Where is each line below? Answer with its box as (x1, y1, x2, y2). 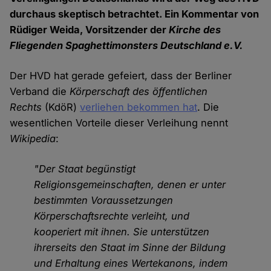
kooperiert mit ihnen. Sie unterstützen (34, 226, 210, 238)
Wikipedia (10, 132, 56, 145)
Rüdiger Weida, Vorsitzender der (10, 24, 169, 36)
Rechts (10, 101, 42, 114)
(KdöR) (42, 101, 80, 114)
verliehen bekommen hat (80, 101, 198, 114)
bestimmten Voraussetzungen (34, 194, 174, 207)
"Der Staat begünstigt (34, 163, 136, 175)
